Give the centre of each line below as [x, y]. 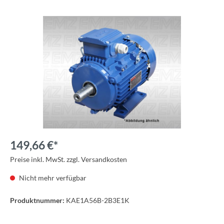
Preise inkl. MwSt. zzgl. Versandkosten [68, 159]
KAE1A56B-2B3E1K [98, 200]
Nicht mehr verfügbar [52, 178]
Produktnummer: [38, 200]
